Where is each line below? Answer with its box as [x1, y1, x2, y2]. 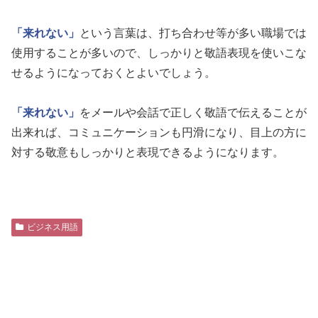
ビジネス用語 [26, 221, 78, 232]
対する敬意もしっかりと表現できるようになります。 [11, 146, 284, 158]
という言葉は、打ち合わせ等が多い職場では [79, 26, 307, 39]
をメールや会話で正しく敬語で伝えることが [79, 106, 307, 119]
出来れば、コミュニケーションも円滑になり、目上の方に [11, 126, 307, 138]
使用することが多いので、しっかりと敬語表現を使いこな [11, 46, 307, 59]
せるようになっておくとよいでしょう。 [11, 66, 216, 79]
